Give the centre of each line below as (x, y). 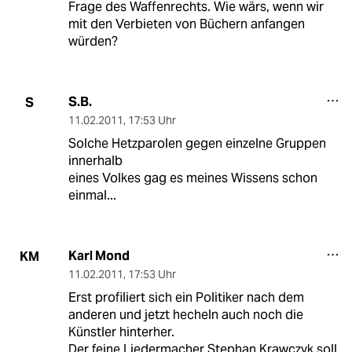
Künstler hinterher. (121, 332)
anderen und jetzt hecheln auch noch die (185, 315)
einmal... (92, 196)
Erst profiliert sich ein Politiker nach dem (186, 298)
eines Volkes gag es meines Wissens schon (192, 178)
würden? (93, 42)
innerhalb (95, 161)
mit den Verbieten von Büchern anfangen (186, 24)
